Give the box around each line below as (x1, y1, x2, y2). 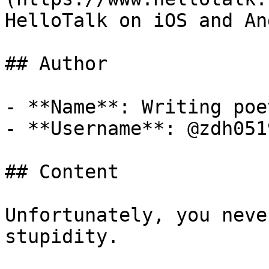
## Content (5, 161, 119, 183)
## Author (5, 53, 107, 74)
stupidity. (5, 226, 119, 247)
